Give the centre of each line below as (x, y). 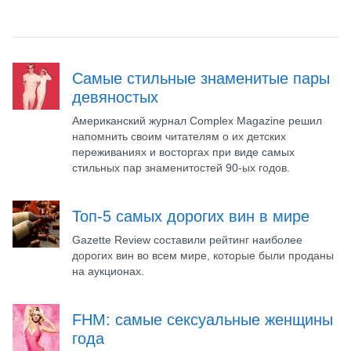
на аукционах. (108, 271)
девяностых (115, 97)
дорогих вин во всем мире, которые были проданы (203, 255)
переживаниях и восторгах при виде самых (183, 152)
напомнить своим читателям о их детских (179, 136)
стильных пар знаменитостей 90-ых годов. (181, 167)
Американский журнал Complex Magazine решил (197, 120)
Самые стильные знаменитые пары (201, 78)
